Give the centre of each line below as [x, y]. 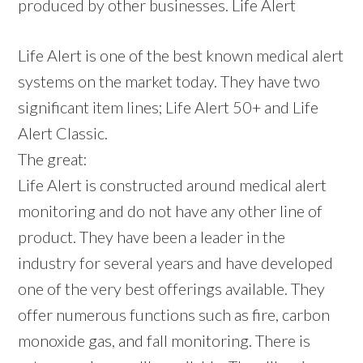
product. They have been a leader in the [152, 236]
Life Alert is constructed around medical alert [173, 184]
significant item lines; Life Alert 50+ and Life [169, 107]
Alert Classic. [63, 132]
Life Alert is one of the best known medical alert [181, 55]
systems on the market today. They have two [169, 81]
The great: [53, 158]
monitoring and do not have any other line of [171, 210]
